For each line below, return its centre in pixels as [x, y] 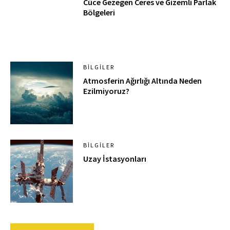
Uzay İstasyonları [115, 159]
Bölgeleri [99, 13]
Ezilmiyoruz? [107, 91]
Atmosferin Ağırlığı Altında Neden [143, 80]
